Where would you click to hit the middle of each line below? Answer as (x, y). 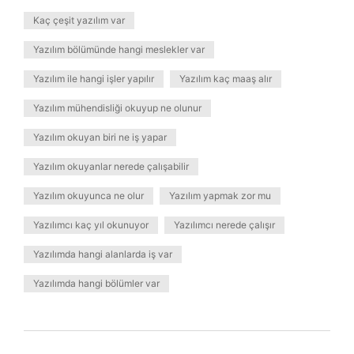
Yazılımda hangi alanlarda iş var (103, 254)
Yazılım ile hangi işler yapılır (94, 79)
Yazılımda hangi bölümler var (96, 283)
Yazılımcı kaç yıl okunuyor (91, 225)
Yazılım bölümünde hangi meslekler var (119, 49)
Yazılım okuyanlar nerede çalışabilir (111, 166)
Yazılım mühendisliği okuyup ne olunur (117, 108)
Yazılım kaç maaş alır (226, 79)
